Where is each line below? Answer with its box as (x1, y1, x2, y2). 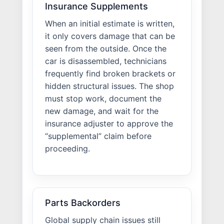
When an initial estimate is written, (45, 18, 174, 28)
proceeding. (45, 143, 90, 153)
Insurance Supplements (45, 1, 148, 12)
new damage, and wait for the (45, 105, 158, 116)
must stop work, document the (45, 93, 161, 103)
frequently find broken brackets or (45, 68, 175, 78)
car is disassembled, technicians (45, 55, 166, 66)
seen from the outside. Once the (45, 43, 166, 53)
